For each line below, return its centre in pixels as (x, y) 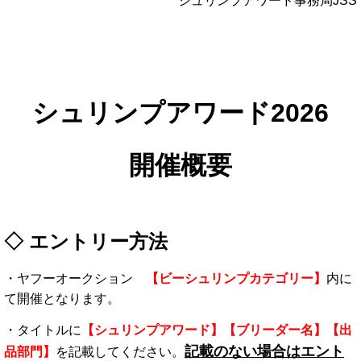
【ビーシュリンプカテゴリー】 (236, 279)
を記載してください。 (120, 352)
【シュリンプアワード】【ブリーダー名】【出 (217, 330)
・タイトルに (43, 330)
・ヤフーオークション (75, 279)
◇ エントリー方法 (86, 242)
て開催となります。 (62, 299)
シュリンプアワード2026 (180, 113)
